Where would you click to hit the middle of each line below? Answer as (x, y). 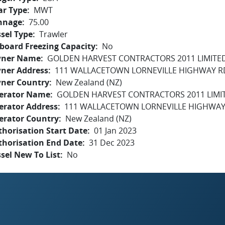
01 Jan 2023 (115, 131)
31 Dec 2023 (112, 143)
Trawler (53, 34)
